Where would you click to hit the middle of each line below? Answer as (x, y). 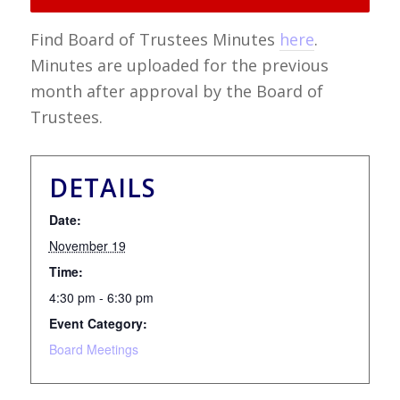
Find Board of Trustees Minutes (154, 39)
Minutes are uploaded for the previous (179, 65)
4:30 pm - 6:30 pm (101, 297)
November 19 (87, 245)
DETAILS (102, 187)
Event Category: (98, 323)
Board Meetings (93, 349)
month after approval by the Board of (176, 91)
